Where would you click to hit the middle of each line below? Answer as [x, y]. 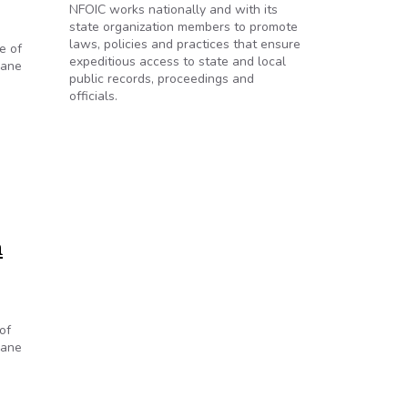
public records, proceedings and [162, 79]
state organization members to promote [184, 27]
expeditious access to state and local [178, 61]
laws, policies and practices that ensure [185, 44]
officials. [93, 96]
